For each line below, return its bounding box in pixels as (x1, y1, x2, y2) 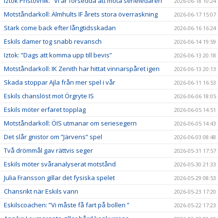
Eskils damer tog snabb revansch (4, 36, 102, 46)
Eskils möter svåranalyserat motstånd (4, 159, 116, 168)
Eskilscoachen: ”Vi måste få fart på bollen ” (4, 200, 129, 209)
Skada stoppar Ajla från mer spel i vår (4, 77, 115, 87)
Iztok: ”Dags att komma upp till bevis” (4, 50, 112, 59)
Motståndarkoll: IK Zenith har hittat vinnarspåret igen (4, 64, 160, 73)
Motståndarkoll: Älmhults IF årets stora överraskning (4, 9, 158, 18)
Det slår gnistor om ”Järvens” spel (4, 132, 102, 141)
